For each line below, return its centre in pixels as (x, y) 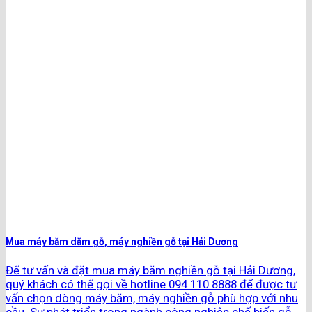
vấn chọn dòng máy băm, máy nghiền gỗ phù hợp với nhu (152, 298)
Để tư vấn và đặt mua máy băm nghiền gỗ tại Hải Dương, (150, 271)
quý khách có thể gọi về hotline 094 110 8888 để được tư (151, 284)
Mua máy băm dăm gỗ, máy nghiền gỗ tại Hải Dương (122, 241)
